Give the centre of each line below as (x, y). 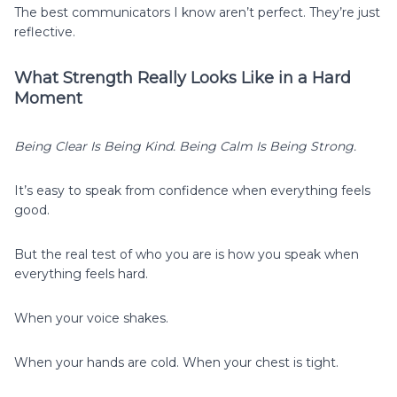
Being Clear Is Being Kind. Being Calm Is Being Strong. (185, 146)
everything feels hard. (81, 273)
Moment (48, 98)
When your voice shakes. (91, 318)
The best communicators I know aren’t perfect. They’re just (197, 12)
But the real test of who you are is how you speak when (187, 254)
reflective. (45, 31)
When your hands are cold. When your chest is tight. (176, 362)
